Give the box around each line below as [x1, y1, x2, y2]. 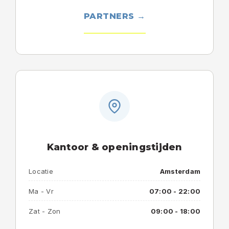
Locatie [29, 167, 53, 175]
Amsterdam [159, 167, 200, 175]
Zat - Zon [29, 207, 61, 215]
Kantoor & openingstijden [47, 142, 182, 153]
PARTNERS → [83, 11, 146, 21]
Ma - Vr [29, 187, 54, 195]
